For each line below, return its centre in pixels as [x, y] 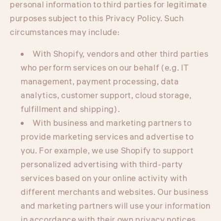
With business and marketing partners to [112, 124]
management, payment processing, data [100, 82]
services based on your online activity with [104, 179]
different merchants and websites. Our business [115, 193]
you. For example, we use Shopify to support [107, 151]
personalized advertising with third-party [102, 165]
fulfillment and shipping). [71, 110]
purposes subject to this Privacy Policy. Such [97, 18]
